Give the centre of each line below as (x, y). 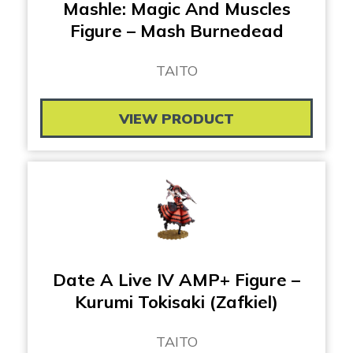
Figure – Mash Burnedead (176, 30)
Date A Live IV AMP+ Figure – (176, 280)
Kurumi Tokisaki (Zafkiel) (176, 302)
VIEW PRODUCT (176, 118)
